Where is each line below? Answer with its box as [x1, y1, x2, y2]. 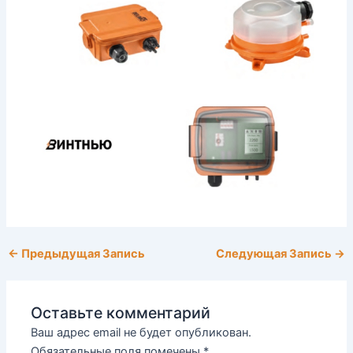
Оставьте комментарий [31, 303, 211, 323]
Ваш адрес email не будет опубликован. [31, 325, 252, 340]
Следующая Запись [216, 247, 335, 262]
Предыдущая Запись [18, 247, 145, 262]
